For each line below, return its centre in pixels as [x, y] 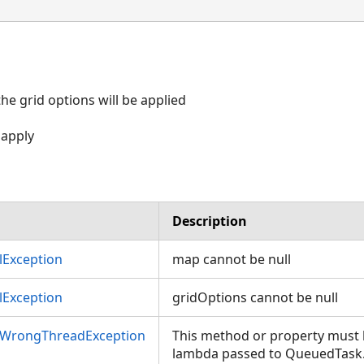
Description [210, 221]
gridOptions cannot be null [255, 297]
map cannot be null [232, 259]
